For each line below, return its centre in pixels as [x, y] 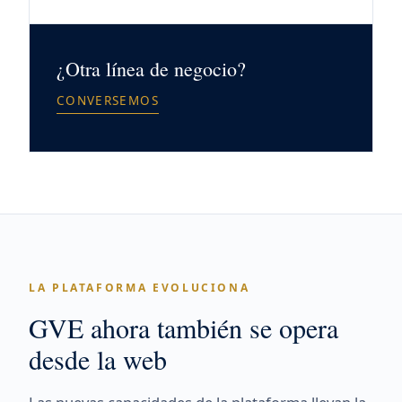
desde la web [98, 359]
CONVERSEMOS [108, 100]
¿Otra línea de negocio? [151, 69]
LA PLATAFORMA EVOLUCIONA [140, 288]
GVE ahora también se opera [184, 328]
